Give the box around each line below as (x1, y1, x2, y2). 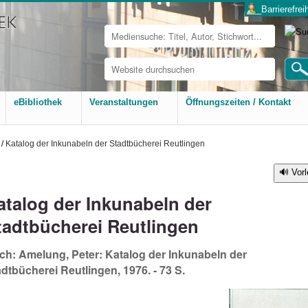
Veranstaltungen (89, 97, 158, 107)
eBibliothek (14, 97, 62, 107)
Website (103, 56, 137, 67)
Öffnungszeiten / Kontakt (186, 97, 291, 107)
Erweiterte (103, 79, 144, 90)
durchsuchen (103, 67, 159, 78)
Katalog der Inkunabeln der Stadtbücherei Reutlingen (5, 139, 205, 148)
